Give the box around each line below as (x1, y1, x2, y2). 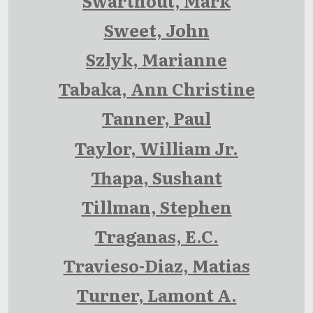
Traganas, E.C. (94, 224, 219, 249)
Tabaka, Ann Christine (58, 76, 255, 101)
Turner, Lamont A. (76, 282, 237, 307)
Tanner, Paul (102, 105, 211, 131)
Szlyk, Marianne (86, 46, 227, 71)
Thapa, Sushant (91, 164, 222, 189)
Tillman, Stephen (81, 194, 232, 219)
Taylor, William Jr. (75, 135, 238, 160)
